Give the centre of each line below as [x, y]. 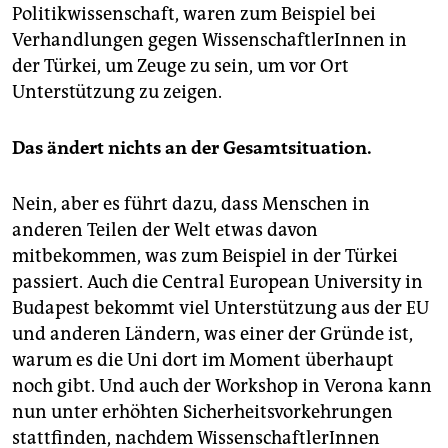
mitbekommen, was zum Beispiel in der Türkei [205, 255]
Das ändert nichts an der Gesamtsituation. [192, 147]
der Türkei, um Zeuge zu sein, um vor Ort [180, 65]
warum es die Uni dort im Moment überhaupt [203, 359]
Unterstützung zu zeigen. [117, 91]
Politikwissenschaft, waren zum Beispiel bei [194, 13]
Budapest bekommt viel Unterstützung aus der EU [220, 307]
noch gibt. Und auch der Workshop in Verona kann [222, 385]
